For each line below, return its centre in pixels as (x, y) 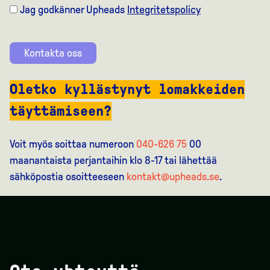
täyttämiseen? (61, 111)
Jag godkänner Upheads (74, 10)
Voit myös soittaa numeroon (73, 144)
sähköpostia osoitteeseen (68, 177)
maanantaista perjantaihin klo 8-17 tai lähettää (113, 161)
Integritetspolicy (164, 10)
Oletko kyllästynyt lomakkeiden (127, 89)
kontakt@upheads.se (173, 177)
